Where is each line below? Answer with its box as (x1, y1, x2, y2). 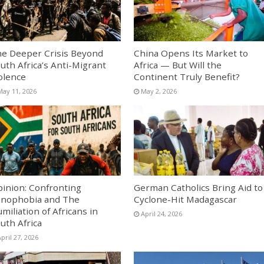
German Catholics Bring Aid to (133, 181, 263, 193)
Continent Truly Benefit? (133, 71, 240, 83)
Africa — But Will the (133, 59, 222, 71)
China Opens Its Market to (133, 47, 248, 60)
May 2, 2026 (140, 87, 177, 96)
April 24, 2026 (140, 209, 182, 218)
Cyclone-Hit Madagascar (133, 193, 237, 205)
